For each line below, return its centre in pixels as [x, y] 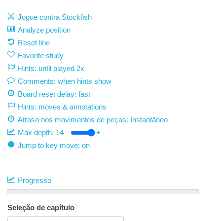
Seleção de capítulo [41, 207]
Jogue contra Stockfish [55, 17]
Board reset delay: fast [54, 94]
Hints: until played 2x [51, 68]
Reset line [34, 43]
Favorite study [41, 55]
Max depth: [37, 132]
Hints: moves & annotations [62, 107]
